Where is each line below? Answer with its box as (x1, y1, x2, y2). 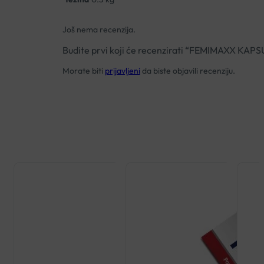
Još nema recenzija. (62, 24, 136, 35)
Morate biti (62, 65, 105, 76)
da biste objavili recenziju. (140, 65, 235, 76)
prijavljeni (104, 65, 140, 76)
